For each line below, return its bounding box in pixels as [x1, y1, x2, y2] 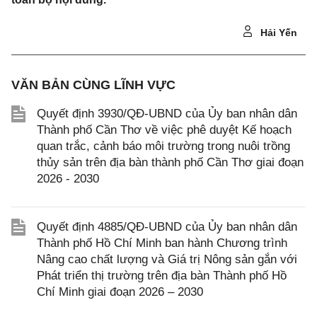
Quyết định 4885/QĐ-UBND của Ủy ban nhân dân [37, 220, 297, 234]
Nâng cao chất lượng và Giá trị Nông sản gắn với [37, 253, 297, 266]
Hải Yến [258, 27, 297, 38]
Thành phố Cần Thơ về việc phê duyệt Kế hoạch [37, 123, 292, 137]
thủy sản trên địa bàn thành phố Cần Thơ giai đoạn [37, 156, 304, 169]
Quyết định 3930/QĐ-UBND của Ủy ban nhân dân [37, 107, 297, 120]
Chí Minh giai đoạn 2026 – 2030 [37, 285, 203, 299]
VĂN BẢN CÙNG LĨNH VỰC [11, 78, 175, 92]
